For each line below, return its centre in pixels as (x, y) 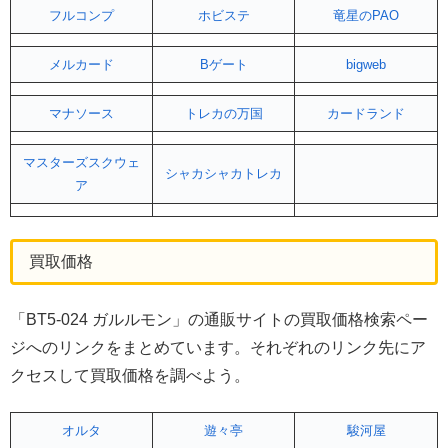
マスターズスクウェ (81, 162)
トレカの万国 (223, 113)
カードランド (366, 113)
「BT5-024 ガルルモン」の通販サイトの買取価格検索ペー (219, 319)
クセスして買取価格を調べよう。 (130, 375)
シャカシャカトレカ (223, 173)
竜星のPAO (366, 15)
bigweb (366, 64)
